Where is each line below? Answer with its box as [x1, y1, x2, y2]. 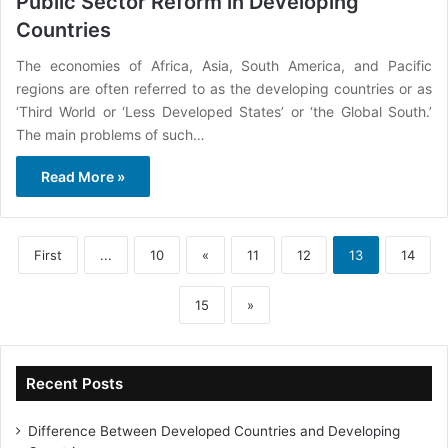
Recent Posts [26, 373, 123, 393]
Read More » [41, 167, 125, 185]
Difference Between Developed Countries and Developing [28, 422, 400, 439]
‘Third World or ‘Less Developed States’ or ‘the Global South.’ [16, 102, 432, 120]
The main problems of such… [16, 125, 205, 143]
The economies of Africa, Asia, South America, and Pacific [16, 56, 432, 74]
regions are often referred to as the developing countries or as [16, 79, 432, 97]
